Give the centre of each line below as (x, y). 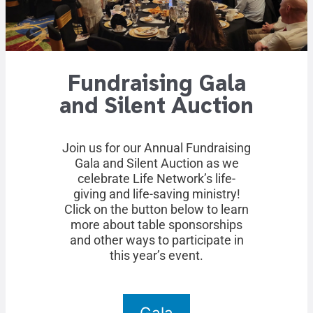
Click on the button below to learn (156, 210)
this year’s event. (156, 256)
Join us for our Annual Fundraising (156, 148)
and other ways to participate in (156, 241)
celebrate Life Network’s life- (156, 179)
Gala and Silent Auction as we (156, 164)
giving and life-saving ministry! (156, 195)
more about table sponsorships (156, 225)
